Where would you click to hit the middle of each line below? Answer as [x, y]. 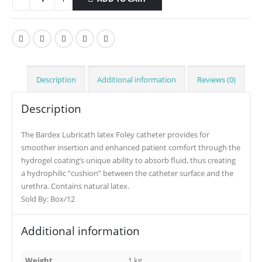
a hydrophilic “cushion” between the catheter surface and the [127, 173]
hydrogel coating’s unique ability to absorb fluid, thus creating [128, 160]
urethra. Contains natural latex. [75, 186]
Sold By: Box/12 [48, 199]
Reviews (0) [216, 79]
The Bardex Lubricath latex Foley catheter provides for [115, 134]
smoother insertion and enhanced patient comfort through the [131, 147]
